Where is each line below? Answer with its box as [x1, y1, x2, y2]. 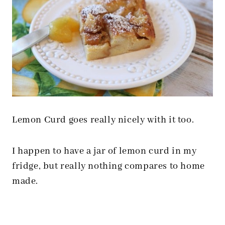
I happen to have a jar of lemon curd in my [12, 145, 197, 158]
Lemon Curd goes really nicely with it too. [12, 114, 194, 127]
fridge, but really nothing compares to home [12, 160, 205, 173]
